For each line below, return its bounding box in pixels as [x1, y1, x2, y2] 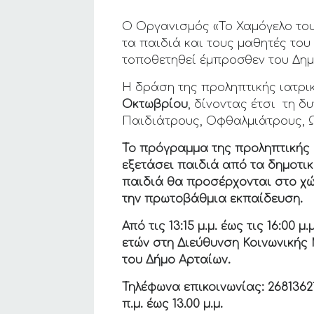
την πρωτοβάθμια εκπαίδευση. [122, 192, 303, 205]
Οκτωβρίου [122, 97, 189, 111]
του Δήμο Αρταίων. [122, 253, 231, 266]
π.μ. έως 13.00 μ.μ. [122, 297, 224, 310]
